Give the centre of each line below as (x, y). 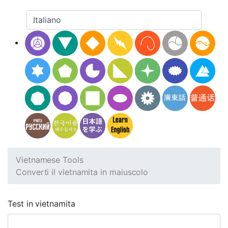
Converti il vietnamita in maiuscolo (82, 172)
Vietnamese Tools (50, 160)
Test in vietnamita (41, 204)
